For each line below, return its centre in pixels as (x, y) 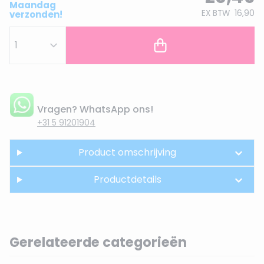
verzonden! (36, 14)
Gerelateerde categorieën (98, 242)
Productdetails (127, 179)
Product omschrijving (128, 152)
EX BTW (216, 13)
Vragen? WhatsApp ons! (95, 109)
